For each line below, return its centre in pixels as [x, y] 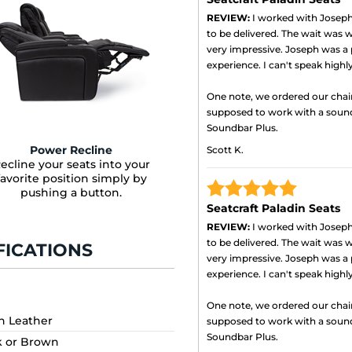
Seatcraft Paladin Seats [273, 209]
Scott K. [225, 150]
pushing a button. [71, 192]
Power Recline [71, 150]
